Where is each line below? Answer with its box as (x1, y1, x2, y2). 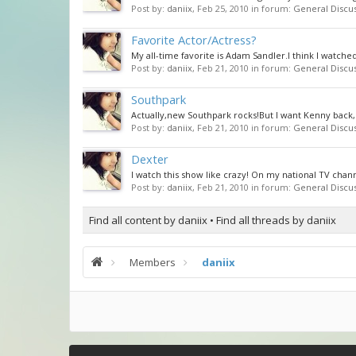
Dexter (131, 151, 168, 167)
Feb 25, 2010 (197, 2, 249, 14)
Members (130, 255, 176, 269)
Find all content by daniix (89, 213, 207, 227)
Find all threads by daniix (216, 213, 336, 227)
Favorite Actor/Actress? (131, 32, 257, 48)
